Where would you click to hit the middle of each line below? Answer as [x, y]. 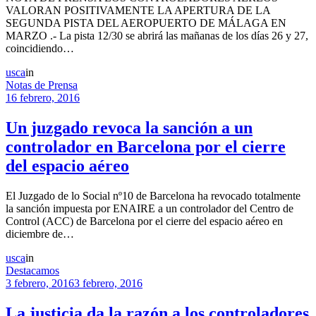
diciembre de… [40, 233]
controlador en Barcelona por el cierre [146, 146]
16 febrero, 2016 [43, 97]
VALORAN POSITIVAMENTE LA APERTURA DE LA [138, 10]
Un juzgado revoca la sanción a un [129, 127]
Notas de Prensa [42, 85]
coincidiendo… [40, 48]
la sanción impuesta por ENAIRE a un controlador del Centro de [150, 208]
